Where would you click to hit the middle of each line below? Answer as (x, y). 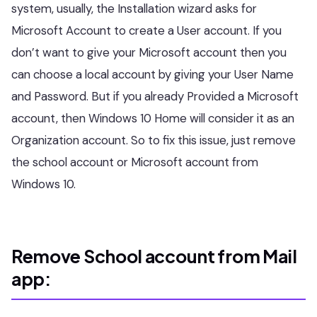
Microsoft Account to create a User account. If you (146, 31)
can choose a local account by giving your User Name (152, 75)
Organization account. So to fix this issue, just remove (154, 140)
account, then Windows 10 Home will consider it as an (153, 119)
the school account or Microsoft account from (135, 162)
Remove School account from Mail (154, 257)
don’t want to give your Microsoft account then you (149, 53)
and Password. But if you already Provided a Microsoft (155, 97)
